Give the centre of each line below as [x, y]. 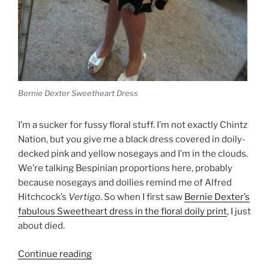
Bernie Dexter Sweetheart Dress [78, 93]
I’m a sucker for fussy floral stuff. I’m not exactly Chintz [133, 125]
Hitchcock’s [43, 197]
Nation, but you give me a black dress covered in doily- [132, 140]
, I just [239, 212]
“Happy [107, 253]
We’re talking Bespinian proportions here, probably [125, 168]
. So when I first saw [142, 197]
